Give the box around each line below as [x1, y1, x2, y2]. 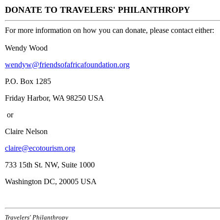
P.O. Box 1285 [5, 77, 51, 85]
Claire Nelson [5, 127, 48, 136]
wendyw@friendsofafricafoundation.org [5, 60, 130, 69]
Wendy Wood [5, 44, 48, 52]
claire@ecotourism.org [5, 144, 75, 152]
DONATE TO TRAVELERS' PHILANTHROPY [5, 5, 190, 15]
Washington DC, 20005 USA [5, 177, 97, 186]
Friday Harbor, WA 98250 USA [5, 94, 104, 102]
